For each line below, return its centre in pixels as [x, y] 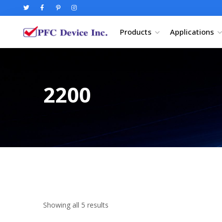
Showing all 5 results [76, 205]
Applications [192, 31]
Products [136, 31]
